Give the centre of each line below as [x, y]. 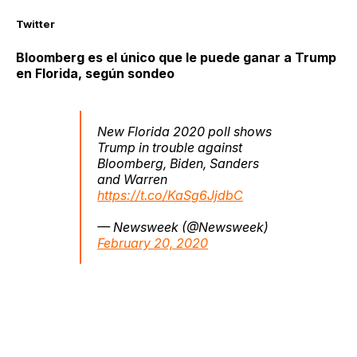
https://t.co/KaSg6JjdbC [170, 196]
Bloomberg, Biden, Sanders [178, 164]
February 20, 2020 [153, 243]
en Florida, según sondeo [95, 74]
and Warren [132, 180]
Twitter [35, 24]
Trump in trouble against [170, 148]
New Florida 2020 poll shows [184, 132]
